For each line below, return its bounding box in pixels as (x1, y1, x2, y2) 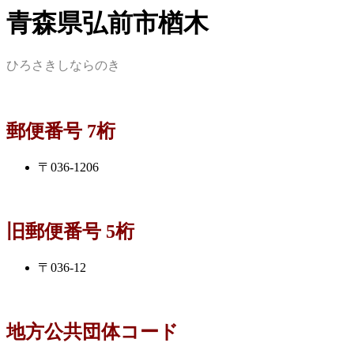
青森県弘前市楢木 (6, 9, 209, 37)
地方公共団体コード (6, 321, 179, 342)
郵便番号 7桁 (6, 121, 115, 142)
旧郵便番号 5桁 (6, 221, 134, 243)
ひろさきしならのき (6, 58, 120, 73)
